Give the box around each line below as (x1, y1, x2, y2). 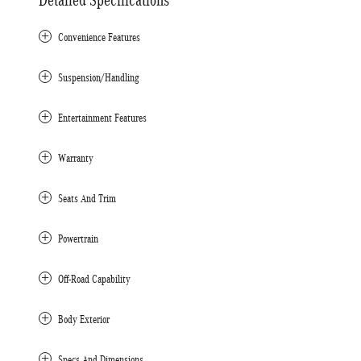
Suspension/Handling (58, 71, 139, 84)
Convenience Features (58, 31, 140, 44)
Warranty (58, 151, 93, 164)
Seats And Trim (58, 192, 116, 205)
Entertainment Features (58, 111, 147, 124)
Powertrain (58, 232, 98, 245)
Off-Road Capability (58, 272, 131, 285)
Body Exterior (58, 313, 110, 326)
